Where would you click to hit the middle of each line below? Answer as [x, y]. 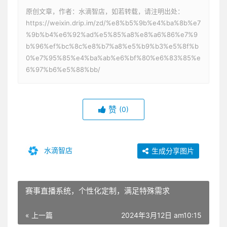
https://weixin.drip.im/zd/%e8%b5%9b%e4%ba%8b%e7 [113, 23]
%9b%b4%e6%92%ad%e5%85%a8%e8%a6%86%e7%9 [112, 35]
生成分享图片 [172, 151]
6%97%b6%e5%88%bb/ [63, 70]
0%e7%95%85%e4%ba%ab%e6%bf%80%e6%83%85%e [113, 58]
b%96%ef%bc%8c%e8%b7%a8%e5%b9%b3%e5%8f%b [112, 46]
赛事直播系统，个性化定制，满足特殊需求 [98, 191]
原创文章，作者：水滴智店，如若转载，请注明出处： [105, 11]
